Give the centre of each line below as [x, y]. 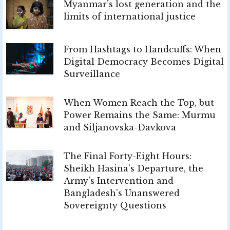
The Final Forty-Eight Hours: [128, 156]
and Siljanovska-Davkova [120, 127]
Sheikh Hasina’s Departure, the [133, 168]
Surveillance [92, 74]
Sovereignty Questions [115, 205]
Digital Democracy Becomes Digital [144, 61]
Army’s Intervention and [119, 180]
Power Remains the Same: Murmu [140, 115]
